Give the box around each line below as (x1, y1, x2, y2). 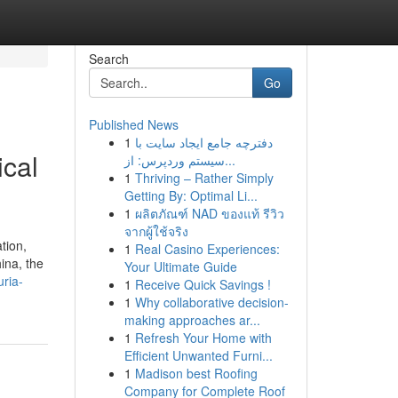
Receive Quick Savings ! (134, 275, 271, 293)
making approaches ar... (123, 311, 260, 329)
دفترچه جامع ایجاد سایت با (134, 133, 273, 151)
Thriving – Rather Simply (134, 169, 274, 187)
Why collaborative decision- (134, 293, 289, 311)
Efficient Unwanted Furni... (123, 346, 273, 364)
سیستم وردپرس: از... (224, 151, 235, 169)
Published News (88, 115, 179, 133)
